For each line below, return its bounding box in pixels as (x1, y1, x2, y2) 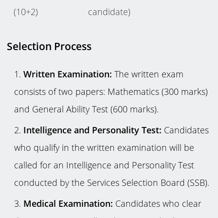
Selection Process (7, 39, 92, 53)
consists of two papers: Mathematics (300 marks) (14, 85, 208, 97)
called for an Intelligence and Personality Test (14, 159, 194, 171)
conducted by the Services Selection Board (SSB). (14, 176, 209, 188)
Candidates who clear (112, 198, 201, 210)
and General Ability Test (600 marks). (14, 103, 159, 115)
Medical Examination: (23, 198, 113, 210)
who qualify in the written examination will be (14, 141, 194, 153)
